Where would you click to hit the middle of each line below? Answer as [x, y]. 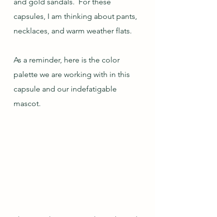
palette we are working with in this [73, 74]
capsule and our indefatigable [66, 89]
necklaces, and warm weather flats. [73, 31]
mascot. [27, 103]
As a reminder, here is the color [68, 60]
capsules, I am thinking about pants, [76, 16]
